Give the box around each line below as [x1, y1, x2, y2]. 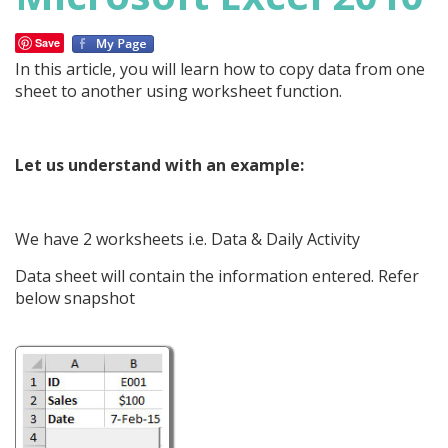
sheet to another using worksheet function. [15, 80, 342, 102]
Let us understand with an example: [15, 154, 304, 176]
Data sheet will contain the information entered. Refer [15, 265, 419, 287]
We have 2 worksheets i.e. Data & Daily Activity [15, 228, 360, 250]
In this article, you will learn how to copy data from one [15, 58, 425, 80]
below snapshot [15, 287, 135, 309]
